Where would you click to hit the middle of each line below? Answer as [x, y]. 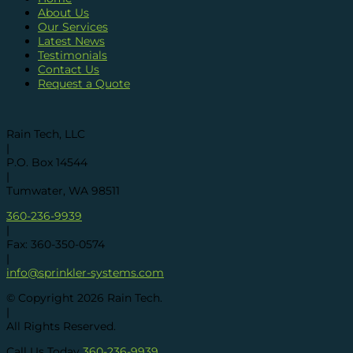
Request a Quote [84, 84]
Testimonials [72, 56]
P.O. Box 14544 [47, 163]
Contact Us [69, 70]
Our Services [73, 27]
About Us [63, 13]
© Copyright [42, 298]
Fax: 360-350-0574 [56, 245]
